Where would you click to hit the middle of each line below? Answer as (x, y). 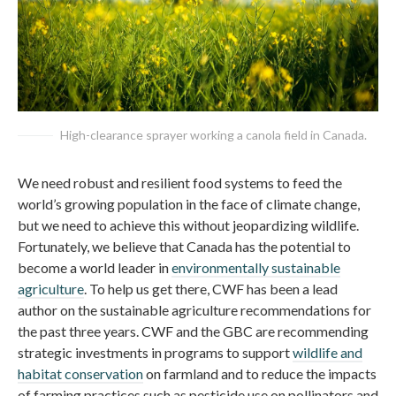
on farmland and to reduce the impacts (260, 373)
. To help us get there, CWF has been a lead (211, 288)
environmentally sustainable (256, 267)
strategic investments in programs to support (155, 352)
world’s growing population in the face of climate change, (189, 203)
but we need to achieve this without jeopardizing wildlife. (188, 225)
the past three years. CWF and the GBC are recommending (193, 331)
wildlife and (327, 352)
